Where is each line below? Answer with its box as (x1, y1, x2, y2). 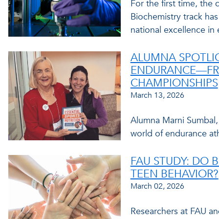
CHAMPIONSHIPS (130, 76, 218, 90)
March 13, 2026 (130, 90, 184, 101)
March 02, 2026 (130, 181, 184, 192)
